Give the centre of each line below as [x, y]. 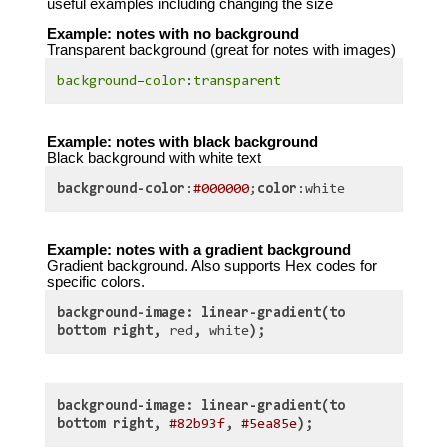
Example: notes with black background [182, 141]
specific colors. [95, 281]
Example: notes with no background [172, 34]
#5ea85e [269, 425]
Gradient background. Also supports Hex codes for [211, 265]
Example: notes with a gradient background [198, 249]
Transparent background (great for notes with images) [221, 50]
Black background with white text [153, 157]
